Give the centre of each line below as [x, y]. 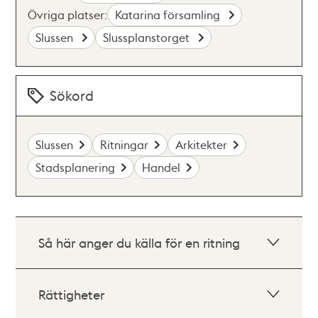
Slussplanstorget [148, 37]
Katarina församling [169, 15]
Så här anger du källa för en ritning [139, 242]
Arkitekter [202, 144]
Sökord [72, 95]
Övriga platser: [68, 15]
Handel [161, 167]
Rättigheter [72, 294]
